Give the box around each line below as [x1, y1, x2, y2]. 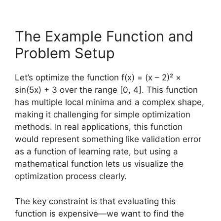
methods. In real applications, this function [15, 122, 183, 132]
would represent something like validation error [15, 134, 201, 144]
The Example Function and [15, 28, 193, 45]
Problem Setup [15, 44, 115, 62]
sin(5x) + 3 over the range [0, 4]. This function [15, 85, 198, 95]
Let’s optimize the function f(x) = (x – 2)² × [15, 73, 181, 82]
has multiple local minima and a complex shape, [15, 97, 204, 107]
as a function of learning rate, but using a [15, 147, 178, 156]
